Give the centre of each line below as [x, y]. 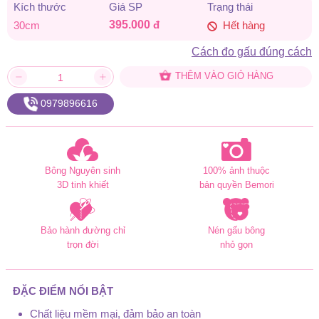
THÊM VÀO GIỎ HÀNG [223, 76]
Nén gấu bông [236, 230]
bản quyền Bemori [236, 184]
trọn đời [83, 244]
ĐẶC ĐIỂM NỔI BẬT [63, 291]
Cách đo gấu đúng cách [252, 51]
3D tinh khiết [83, 184]
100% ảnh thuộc [236, 170]
